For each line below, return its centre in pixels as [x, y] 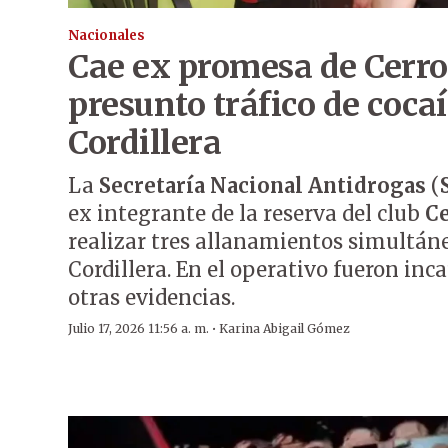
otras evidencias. [151, 298]
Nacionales [106, 36]
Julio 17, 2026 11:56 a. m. [138, 329]
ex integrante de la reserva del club [246, 214]
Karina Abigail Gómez [284, 329]
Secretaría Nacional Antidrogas [262, 186]
